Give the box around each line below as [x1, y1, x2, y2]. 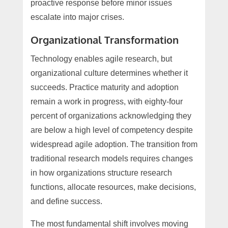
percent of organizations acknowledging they [30, 111, 191, 120]
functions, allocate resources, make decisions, [30, 182, 196, 191]
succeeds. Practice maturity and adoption [30, 82, 179, 92]
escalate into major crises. [30, 12, 124, 21]
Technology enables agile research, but [30, 54, 172, 63]
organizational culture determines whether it [30, 68, 188, 77]
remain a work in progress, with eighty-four [30, 97, 183, 106]
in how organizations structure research [30, 168, 172, 177]
